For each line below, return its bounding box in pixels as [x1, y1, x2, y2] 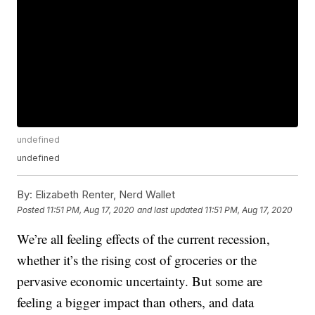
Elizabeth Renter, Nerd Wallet [32, 188, 176, 202]
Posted [17, 204, 47, 215]
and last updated [137, 204, 203, 215]
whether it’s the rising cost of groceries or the [17, 251, 257, 269]
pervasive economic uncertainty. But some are [17, 272, 263, 290]
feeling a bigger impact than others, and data [17, 293, 255, 311]
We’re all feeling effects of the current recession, [17, 230, 271, 248]
